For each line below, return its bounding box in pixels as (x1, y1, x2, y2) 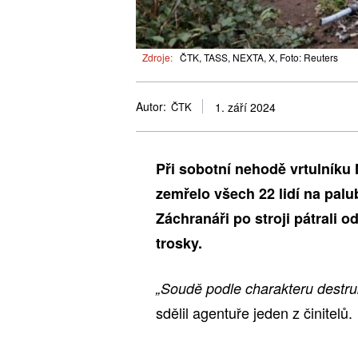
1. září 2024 (215, 99, 276, 116)
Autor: (136, 98, 166, 115)
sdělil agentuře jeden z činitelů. (156, 301, 352, 323)
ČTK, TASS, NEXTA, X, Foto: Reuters (180, 50, 338, 64)
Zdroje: (142, 50, 173, 64)
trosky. (156, 232, 202, 253)
